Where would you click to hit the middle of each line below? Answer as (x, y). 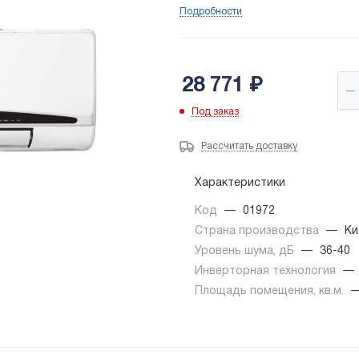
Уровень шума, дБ (246, 252)
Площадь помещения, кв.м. (271, 292)
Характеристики (240, 184)
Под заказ (215, 112)
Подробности (211, 12)
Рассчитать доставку (249, 147)
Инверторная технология (267, 272)
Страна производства (258, 232)
